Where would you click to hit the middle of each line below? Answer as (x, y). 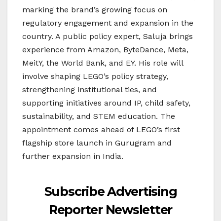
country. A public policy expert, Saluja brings (108, 37)
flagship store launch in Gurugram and (97, 143)
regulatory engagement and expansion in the (108, 23)
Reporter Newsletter (110, 210)
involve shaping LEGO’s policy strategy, (95, 76)
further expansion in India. (73, 156)
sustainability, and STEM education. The (99, 116)
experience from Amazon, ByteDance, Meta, (105, 50)
